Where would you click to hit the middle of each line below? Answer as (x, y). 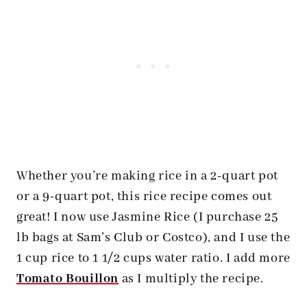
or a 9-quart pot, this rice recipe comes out (144, 197)
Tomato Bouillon (67, 279)
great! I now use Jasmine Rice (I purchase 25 (147, 218)
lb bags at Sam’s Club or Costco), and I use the (153, 238)
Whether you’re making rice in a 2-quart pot (147, 176)
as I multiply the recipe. (191, 279)
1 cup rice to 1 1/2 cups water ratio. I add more (153, 259)
